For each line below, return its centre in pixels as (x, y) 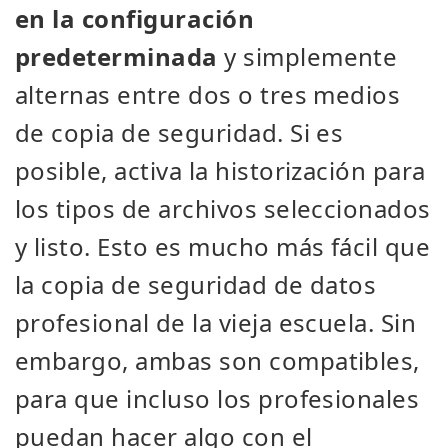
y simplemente (307, 56)
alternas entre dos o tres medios (208, 94)
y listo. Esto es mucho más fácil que (223, 246)
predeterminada (116, 56)
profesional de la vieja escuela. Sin (216, 322)
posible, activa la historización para (220, 170)
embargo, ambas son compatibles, (217, 360)
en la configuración (135, 18)
